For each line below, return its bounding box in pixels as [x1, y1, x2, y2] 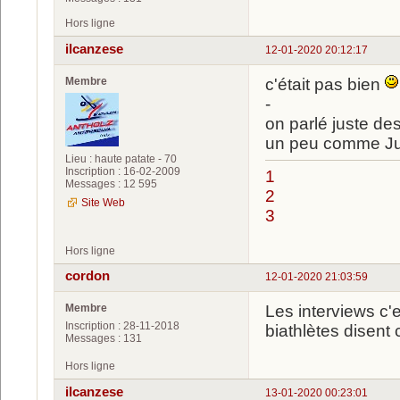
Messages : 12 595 [65, 177, 157, 190]
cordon [65, 269, 110, 284]
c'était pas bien [265, 74, 385, 94]
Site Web [81, 196, 125, 209]
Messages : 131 [65, 332, 142, 346]
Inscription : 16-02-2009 [65, 164, 180, 178]
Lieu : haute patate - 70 [65, 152, 177, 165]
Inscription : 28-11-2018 [65, 320, 179, 333]
